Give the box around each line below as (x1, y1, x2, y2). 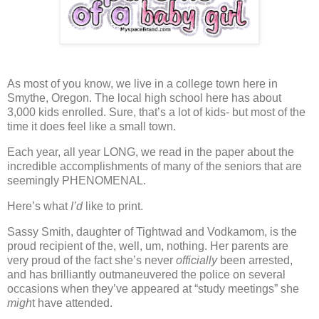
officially (176, 253, 217, 266)
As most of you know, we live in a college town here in (7, 78, 278, 90)
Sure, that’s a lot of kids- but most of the (109, 106, 305, 119)
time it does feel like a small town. (7, 120, 176, 133)
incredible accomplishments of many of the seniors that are (7, 160, 302, 173)
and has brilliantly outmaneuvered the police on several (7, 268, 286, 281)
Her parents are (210, 239, 288, 252)
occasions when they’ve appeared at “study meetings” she (7, 282, 299, 295)
